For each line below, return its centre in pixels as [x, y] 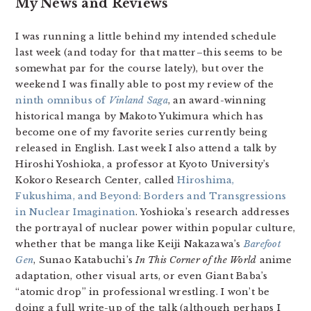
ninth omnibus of [62, 100]
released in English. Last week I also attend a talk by [146, 148]
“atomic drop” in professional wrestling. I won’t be [143, 292]
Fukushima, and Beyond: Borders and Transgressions [151, 196]
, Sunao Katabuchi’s [85, 260]
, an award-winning [217, 100]
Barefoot [262, 244]
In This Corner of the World [196, 260]
